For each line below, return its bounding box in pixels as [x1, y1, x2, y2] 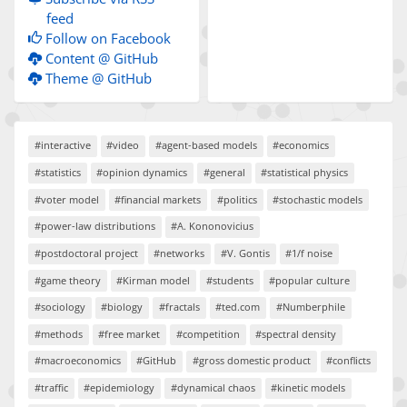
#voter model [34, 192, 99, 206]
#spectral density [255, 326, 337, 341]
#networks [154, 245, 205, 260]
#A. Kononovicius [171, 219, 254, 233]
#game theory [34, 273, 101, 287]
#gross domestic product [192, 353, 311, 368]
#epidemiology [84, 381, 155, 395]
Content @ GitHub [41, 49, 158, 68]
